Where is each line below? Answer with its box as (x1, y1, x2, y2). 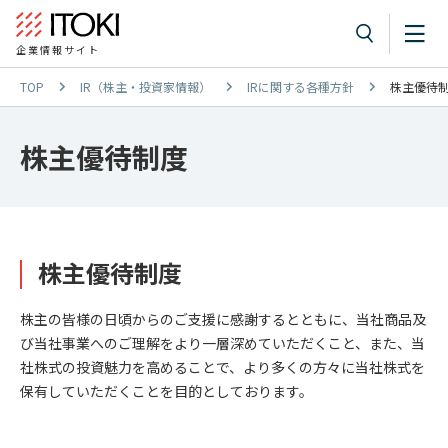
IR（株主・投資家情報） (80, 78, 211, 95)
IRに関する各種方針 (247, 78, 354, 95)
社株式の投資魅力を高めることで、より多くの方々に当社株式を (20, 357, 425, 377)
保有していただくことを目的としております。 (20, 381, 313, 401)
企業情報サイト (16, 42, 100, 58)
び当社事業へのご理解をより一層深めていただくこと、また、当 (20, 333, 425, 353)
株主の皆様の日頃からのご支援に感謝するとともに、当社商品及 (20, 309, 426, 329)
